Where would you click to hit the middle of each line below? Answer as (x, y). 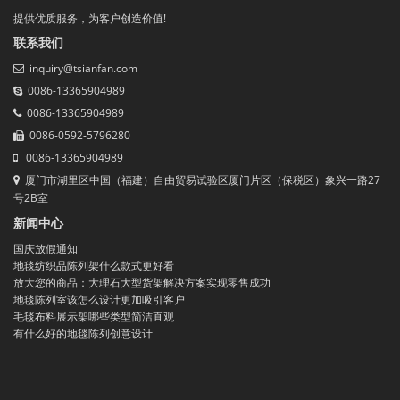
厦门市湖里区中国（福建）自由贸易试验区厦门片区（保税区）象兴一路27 (200, 180)
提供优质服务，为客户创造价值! (90, 19)
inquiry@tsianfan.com (83, 69)
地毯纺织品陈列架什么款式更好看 (94, 266)
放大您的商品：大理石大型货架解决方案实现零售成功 (142, 283)
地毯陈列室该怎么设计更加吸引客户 (99, 300)
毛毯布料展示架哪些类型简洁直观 (94, 317)
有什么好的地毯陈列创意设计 (83, 334)
